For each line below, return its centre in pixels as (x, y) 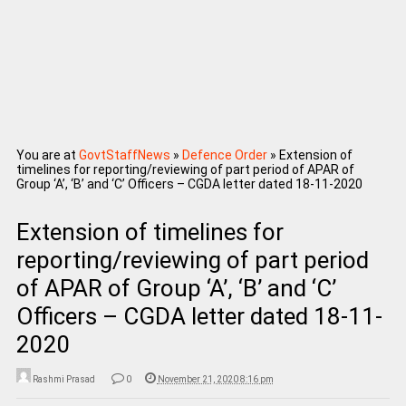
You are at (46, 155)
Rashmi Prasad (63, 380)
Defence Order (224, 155)
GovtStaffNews (124, 155)
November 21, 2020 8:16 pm (215, 380)
